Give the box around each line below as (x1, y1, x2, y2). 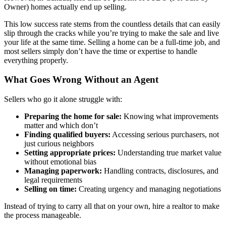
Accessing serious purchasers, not (110, 130, 219, 139)
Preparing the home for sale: (24, 112, 122, 121)
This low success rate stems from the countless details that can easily (4, 19, 220, 28)
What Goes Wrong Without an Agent (4, 74, 158, 85)
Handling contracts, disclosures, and (102, 166, 218, 176)
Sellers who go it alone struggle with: (4, 95, 122, 104)
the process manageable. (4, 211, 81, 220)
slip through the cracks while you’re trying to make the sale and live (4, 28, 219, 37)
